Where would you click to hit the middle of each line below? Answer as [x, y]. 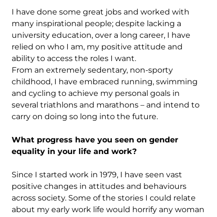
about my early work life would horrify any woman [108, 209]
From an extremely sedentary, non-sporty [92, 70]
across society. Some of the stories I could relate [104, 198]
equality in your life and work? [74, 151]
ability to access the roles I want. [74, 58]
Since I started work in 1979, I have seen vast [97, 175]
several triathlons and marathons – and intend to [106, 105]
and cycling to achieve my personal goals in [96, 93]
